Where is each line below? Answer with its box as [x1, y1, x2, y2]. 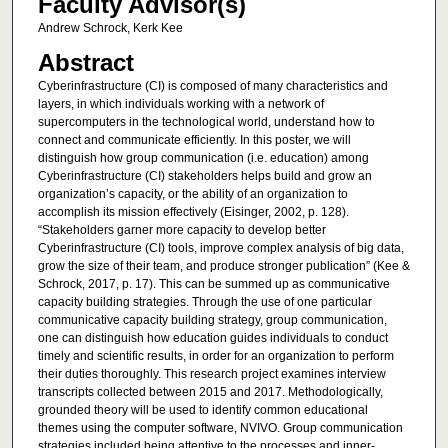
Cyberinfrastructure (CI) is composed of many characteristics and [37, 79, 388, 94]
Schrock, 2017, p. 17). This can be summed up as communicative [37, 277, 390, 292]
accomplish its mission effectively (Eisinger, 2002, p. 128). [37, 205, 349, 220]
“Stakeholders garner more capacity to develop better [37, 223, 326, 238]
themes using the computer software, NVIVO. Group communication [37, 421, 403, 436]
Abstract [37, 49, 134, 77]
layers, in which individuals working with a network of [37, 97, 324, 112]
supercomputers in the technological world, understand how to [37, 115, 375, 130]
